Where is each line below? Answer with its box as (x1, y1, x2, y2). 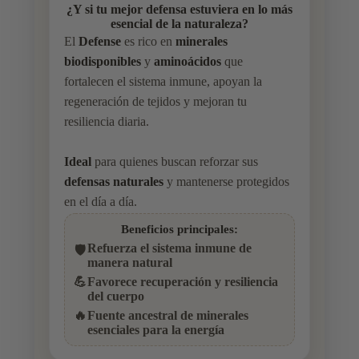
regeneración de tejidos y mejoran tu (63, 95, 247, 109)
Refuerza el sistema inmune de (87, 241, 252, 256)
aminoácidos (153, 54, 221, 69)
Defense (78, 34, 121, 49)
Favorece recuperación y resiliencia (87, 275, 278, 289)
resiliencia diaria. (63, 115, 149, 129)
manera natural (87, 256, 172, 270)
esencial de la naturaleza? (110, 17, 248, 31)
